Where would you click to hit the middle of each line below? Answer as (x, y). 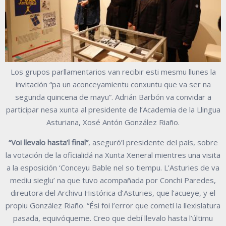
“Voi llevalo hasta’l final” (48, 142)
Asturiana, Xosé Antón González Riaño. (113, 122)
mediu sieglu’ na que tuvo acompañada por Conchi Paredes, (113, 180)
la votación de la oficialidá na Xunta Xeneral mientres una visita (113, 155)
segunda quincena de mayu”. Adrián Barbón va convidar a (113, 97)
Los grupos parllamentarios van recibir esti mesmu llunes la (113, 71)
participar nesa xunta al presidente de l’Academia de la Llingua (113, 109)
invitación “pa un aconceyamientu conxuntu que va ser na (113, 84)
